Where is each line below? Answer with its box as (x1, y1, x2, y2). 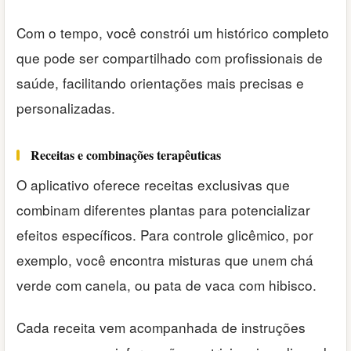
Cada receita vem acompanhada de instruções (16, 317, 306, 338)
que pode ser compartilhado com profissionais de (16, 47, 323, 67)
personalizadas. (16, 97, 115, 118)
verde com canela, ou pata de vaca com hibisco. (16, 274, 317, 295)
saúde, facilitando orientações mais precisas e (16, 72, 304, 92)
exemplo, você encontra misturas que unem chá (16, 249, 313, 270)
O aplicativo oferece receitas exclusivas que (16, 174, 290, 194)
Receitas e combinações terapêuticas (31, 146, 221, 165)
